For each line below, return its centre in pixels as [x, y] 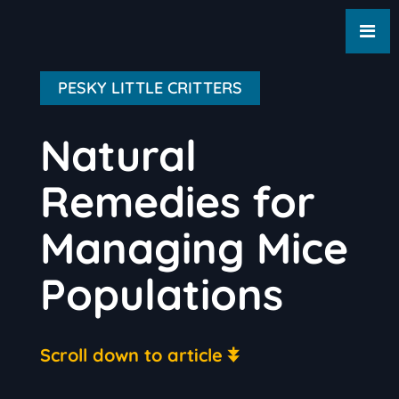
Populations [161, 294]
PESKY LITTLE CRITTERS [150, 88]
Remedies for [177, 201]
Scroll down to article [131, 355]
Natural [118, 155]
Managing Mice [194, 248]
